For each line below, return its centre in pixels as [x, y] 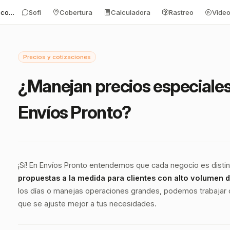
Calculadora [131, 12]
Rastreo [181, 12]
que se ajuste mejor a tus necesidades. [87, 204]
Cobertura [76, 12]
